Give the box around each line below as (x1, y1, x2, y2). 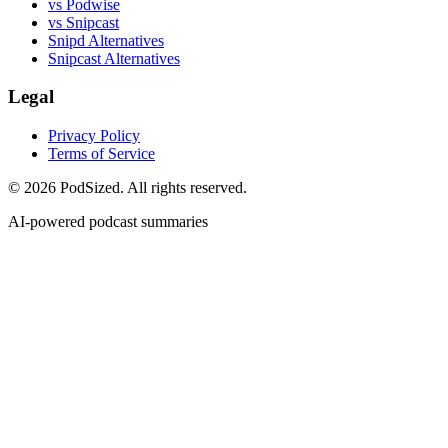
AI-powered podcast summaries (8, 213, 208, 231)
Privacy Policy (48, 127, 140, 145)
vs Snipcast (48, 13, 119, 31)
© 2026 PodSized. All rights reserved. (8, 179, 247, 197)
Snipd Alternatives (48, 31, 164, 49)
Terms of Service (48, 145, 155, 163)
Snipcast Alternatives (48, 49, 180, 67)
